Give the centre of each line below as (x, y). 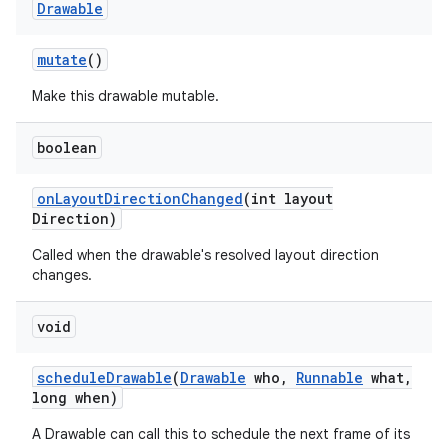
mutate (62, 59)
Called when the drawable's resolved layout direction (205, 255)
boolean (67, 147)
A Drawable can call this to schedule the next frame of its (221, 434)
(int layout (288, 198)
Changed (212, 198)
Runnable (329, 377)
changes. (62, 275)
